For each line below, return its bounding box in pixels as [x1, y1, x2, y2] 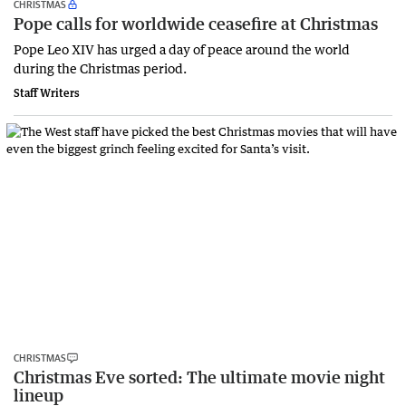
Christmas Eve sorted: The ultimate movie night [14, 367, 385, 388]
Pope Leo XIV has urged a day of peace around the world [14, 41, 350, 58]
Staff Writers [14, 86, 80, 101]
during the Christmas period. [14, 60, 187, 77]
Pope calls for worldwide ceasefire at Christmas [14, 14, 378, 34]
